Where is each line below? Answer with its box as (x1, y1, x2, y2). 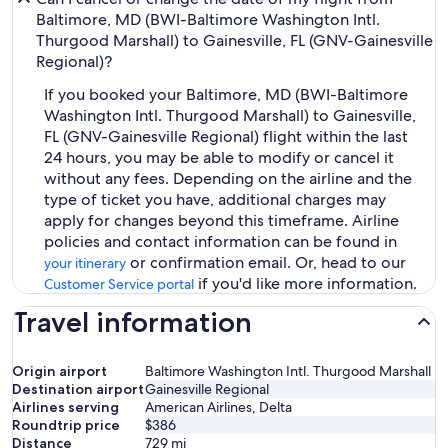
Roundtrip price (12, 416, 120, 434)
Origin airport (12, 362, 107, 380)
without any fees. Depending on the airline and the (44, 168, 412, 189)
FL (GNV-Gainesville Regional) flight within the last (44, 126, 408, 147)
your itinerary (44, 254, 126, 272)
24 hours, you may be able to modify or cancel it (44, 147, 394, 168)
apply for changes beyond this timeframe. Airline (44, 210, 399, 231)
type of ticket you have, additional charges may (44, 189, 386, 210)
